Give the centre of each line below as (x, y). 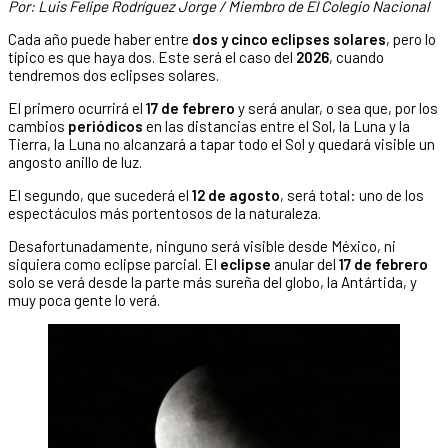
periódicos (107, 125)
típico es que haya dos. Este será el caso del (152, 56)
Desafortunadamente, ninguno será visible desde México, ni (202, 245)
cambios (38, 125)
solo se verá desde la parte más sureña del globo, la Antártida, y (212, 281)
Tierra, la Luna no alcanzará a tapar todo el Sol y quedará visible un (221, 143)
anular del (306, 263)
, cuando (356, 56)
